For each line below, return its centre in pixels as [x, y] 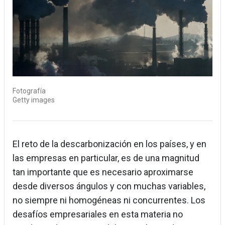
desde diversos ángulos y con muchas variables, [109, 186]
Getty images [34, 100]
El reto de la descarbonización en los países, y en [109, 144]
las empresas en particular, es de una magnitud [106, 158]
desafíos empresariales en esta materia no [98, 214]
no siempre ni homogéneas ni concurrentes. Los [109, 200]
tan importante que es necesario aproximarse [103, 172]
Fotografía [29, 91]
